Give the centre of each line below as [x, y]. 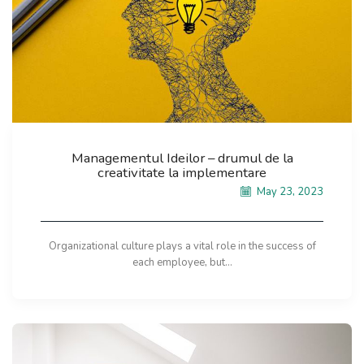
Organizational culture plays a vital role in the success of [182, 247]
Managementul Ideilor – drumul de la [182, 158]
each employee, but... [182, 263]
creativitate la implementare [182, 173]
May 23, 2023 [289, 192]
